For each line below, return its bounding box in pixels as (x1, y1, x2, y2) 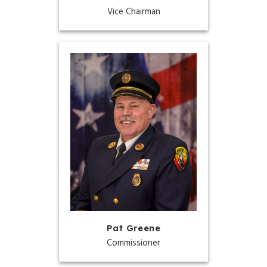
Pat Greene (106, 222, 161, 234)
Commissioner (107, 236, 160, 251)
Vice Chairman (107, 4, 160, 19)
